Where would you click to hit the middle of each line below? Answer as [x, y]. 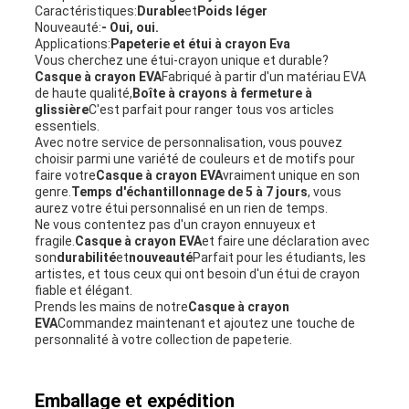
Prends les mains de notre [111, 307]
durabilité [86, 258]
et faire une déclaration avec [285, 241]
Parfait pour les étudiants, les [279, 258]
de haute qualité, [83, 94]
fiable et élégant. [83, 291]
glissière [61, 110]
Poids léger [232, 11]
